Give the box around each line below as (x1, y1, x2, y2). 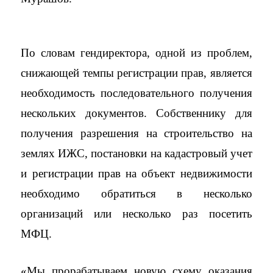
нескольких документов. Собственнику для (21, 107, 252, 119)
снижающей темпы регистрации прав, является (21, 66, 252, 79)
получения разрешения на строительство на (21, 127, 252, 140)
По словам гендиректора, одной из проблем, (21, 46, 252, 59)
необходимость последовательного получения (21, 87, 252, 99)
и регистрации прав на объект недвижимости (21, 167, 252, 180)
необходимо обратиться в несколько (21, 187, 252, 200)
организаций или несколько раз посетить (21, 207, 252, 220)
